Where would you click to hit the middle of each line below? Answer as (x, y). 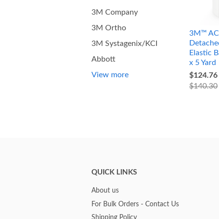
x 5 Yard (203, 63)
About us (105, 191)
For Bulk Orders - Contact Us (135, 204)
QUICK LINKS (114, 173)
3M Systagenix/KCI (124, 44)
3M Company (115, 12)
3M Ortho (109, 28)
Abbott (103, 59)
